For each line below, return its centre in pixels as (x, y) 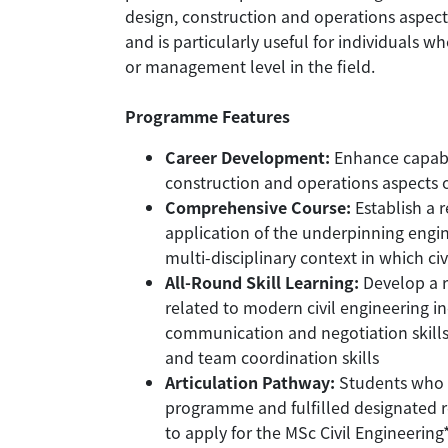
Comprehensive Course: (258, 207)
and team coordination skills (272, 357)
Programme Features (207, 116)
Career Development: (247, 157)
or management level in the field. (252, 66)
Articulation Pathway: (250, 382)
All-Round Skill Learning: (262, 282)
